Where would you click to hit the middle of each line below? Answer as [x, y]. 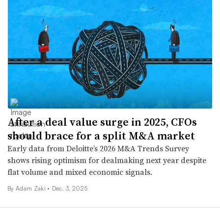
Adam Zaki [31, 189]
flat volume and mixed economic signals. [80, 172]
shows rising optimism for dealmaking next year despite [107, 160]
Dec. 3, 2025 [70, 189]
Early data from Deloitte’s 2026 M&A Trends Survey [98, 149]
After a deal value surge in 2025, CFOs [102, 122]
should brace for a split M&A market [101, 136]
